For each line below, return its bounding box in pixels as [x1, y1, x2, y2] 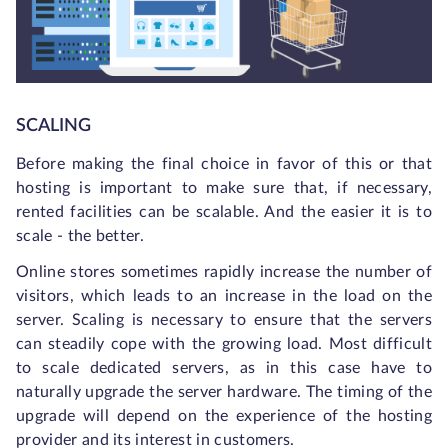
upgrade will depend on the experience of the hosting [16, 408, 432, 425]
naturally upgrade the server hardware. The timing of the [16, 384, 432, 401]
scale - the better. [16, 228, 145, 245]
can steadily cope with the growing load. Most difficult [16, 336, 432, 353]
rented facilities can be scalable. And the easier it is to [16, 204, 432, 221]
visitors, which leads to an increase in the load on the [16, 288, 432, 305]
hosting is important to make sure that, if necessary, [16, 180, 432, 197]
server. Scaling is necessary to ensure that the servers [16, 312, 432, 329]
